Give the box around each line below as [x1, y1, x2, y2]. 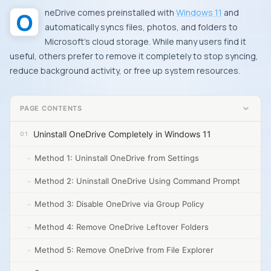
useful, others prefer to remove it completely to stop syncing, [10, 50, 258, 62]
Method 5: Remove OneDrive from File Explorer [34, 245, 214, 255]
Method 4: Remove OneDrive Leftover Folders [34, 222, 209, 232]
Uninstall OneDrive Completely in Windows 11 [33, 129, 211, 139]
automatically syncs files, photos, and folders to [45, 21, 238, 33]
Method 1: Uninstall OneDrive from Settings [34, 153, 199, 163]
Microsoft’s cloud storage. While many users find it [45, 36, 246, 47]
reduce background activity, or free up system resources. [10, 65, 240, 76]
